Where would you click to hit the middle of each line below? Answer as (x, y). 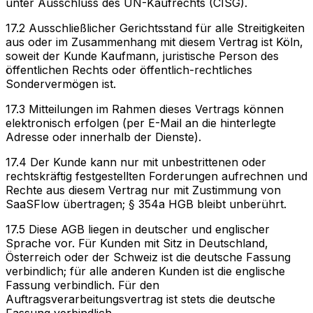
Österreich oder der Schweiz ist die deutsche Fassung (148, 257)
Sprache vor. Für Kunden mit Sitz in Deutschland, (137, 243)
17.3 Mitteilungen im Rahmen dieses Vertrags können (145, 109)
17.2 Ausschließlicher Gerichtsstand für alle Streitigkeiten (155, 28)
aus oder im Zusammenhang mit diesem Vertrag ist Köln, (154, 42)
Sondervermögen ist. (61, 83)
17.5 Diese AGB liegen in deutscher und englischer (138, 229)
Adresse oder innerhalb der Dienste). (103, 137)
